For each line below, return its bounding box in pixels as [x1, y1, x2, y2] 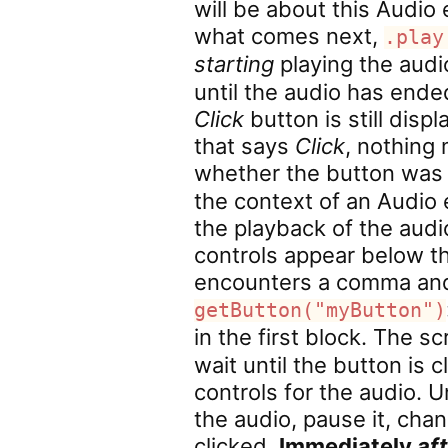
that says [194, 133, 296, 159]
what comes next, [194, 23, 385, 49]
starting [194, 51, 275, 77]
